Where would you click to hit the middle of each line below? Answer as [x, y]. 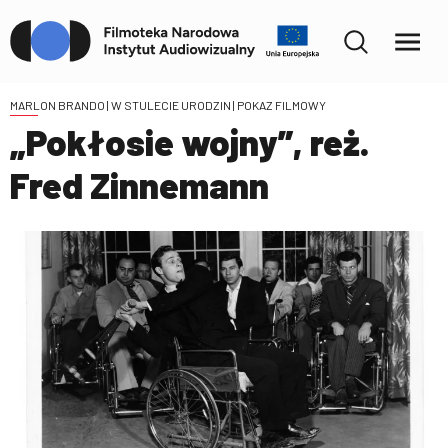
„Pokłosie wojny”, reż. [189, 141]
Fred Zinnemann [139, 184]
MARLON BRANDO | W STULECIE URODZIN [120, 105]
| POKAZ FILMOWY [278, 105]
